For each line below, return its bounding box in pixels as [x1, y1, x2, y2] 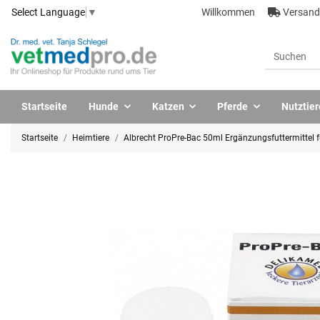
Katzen [151, 100, 184, 112]
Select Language [11, 6, 85, 18]
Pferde [217, 100, 248, 112]
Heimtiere [72, 132, 109, 143]
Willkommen [201, 6, 258, 18]
